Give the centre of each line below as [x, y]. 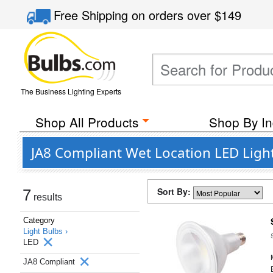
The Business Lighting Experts [71, 91]
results [47, 197]
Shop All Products [87, 122]
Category [39, 220]
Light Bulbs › [45, 231]
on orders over [173, 15]
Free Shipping [93, 15]
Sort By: [175, 191]
